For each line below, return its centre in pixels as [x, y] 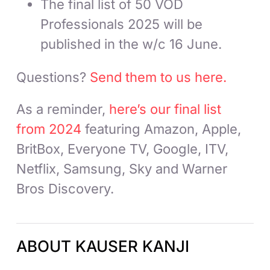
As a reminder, [63, 109]
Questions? [53, 77]
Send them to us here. [159, 77]
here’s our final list [165, 109]
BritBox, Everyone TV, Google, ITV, [123, 149]
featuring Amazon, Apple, [162, 129]
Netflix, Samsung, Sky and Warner [122, 168]
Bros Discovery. [65, 188]
